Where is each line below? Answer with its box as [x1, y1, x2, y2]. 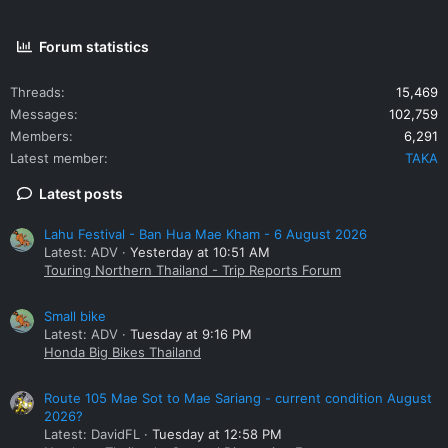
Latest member [10, 149, 104, 166]
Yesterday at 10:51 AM [130, 244, 270, 261]
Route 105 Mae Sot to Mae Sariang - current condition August [44, 389, 432, 406]
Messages [10, 105, 74, 122]
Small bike [44, 308, 106, 325]
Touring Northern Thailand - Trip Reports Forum [44, 262, 341, 279]
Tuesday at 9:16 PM [130, 326, 252, 343]
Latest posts [39, 184, 124, 202]
